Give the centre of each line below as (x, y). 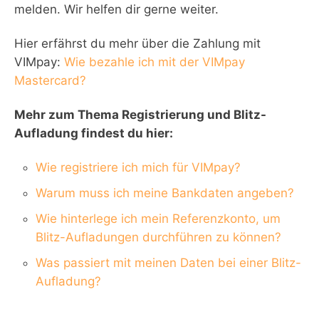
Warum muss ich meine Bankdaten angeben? (165, 193)
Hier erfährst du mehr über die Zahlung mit (137, 43)
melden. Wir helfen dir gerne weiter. (116, 9)
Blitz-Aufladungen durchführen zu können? (158, 237)
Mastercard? (50, 80)
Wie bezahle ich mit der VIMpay (155, 62)
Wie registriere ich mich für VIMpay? (138, 167)
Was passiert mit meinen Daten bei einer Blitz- (168, 263)
